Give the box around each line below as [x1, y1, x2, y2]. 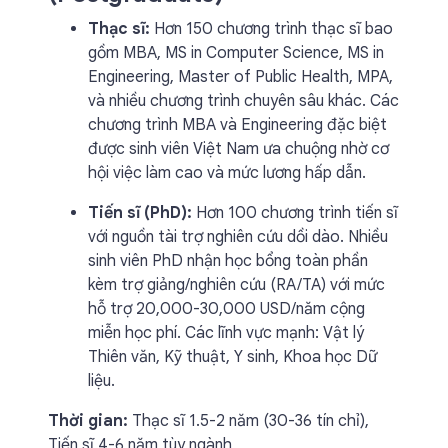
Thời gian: [48, 411, 128, 431]
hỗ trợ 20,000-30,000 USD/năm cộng [88, 299, 365, 319]
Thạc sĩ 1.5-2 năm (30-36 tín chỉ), [128, 411, 369, 431]
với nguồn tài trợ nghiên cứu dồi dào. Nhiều [88, 227, 388, 247]
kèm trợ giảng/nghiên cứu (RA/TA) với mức [88, 275, 385, 295]
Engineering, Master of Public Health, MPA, [88, 67, 393, 87]
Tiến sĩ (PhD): [88, 203, 192, 223]
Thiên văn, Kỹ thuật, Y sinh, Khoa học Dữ [88, 347, 377, 367]
